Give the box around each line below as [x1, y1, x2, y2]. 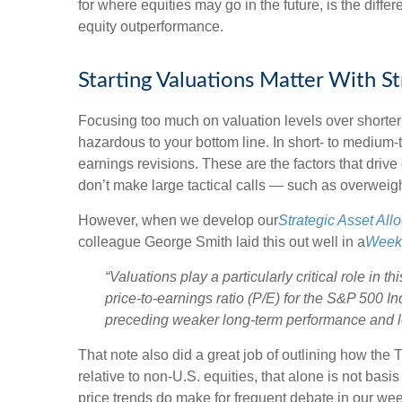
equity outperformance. [78, 19, 223, 34]
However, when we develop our [78, 213, 278, 228]
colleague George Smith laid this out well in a [78, 234, 365, 249]
